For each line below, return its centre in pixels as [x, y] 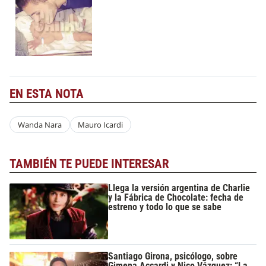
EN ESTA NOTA [47, 94]
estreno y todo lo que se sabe [165, 207]
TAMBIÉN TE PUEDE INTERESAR [89, 164]
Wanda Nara [39, 124]
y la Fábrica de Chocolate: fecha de [176, 197]
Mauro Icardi [101, 124]
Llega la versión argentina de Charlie [179, 188]
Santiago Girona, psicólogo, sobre [173, 256]
